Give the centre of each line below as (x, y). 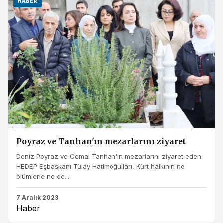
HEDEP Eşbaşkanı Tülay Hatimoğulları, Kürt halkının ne (101, 167)
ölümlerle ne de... (43, 176)
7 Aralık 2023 (37, 197)
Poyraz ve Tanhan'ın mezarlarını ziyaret (101, 141)
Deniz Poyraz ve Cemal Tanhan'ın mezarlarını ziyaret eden (109, 157)
